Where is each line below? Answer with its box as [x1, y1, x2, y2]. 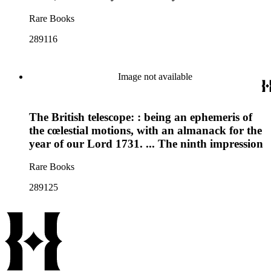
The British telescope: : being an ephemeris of [29, 110, 252, 123]
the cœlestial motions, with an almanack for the [29, 123, 262, 137]
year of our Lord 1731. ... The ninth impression [29, 137, 263, 150]
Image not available [117, 71, 192, 82]
